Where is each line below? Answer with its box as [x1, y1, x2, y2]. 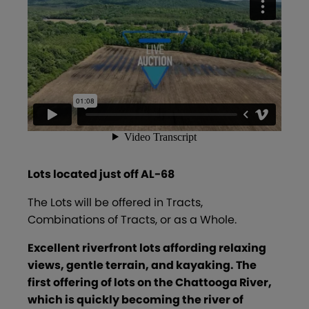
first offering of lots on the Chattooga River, [28, 274, 272, 290]
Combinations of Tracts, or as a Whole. [28, 211, 237, 228]
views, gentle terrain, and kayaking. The [28, 257, 257, 273]
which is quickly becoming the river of [28, 291, 243, 308]
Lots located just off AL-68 [28, 166, 175, 182]
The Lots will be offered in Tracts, [28, 194, 203, 210]
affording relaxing [163, 239, 266, 256]
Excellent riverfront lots [28, 239, 163, 256]
